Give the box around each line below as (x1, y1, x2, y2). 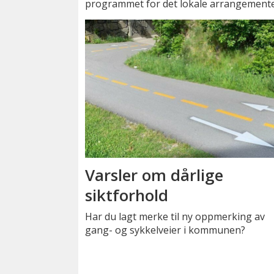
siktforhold (85, 183, 169, 206)
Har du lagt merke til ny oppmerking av (85, 210, 265, 223)
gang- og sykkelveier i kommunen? (85, 223, 246, 237)
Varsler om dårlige (85, 163, 224, 186)
